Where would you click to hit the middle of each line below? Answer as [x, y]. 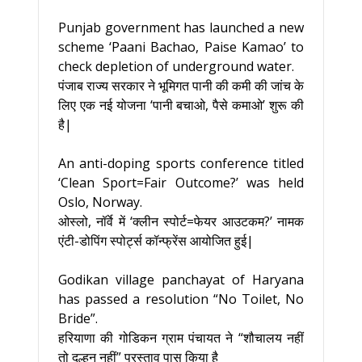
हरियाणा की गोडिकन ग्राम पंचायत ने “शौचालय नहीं [181, 338]
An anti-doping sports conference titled [181, 163]
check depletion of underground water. [176, 66]
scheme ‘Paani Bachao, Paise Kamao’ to [181, 47]
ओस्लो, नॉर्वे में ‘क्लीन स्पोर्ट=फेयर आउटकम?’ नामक [181, 221]
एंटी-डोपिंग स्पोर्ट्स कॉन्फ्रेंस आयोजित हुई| [156, 241]
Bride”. [78, 318]
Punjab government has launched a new [181, 27]
